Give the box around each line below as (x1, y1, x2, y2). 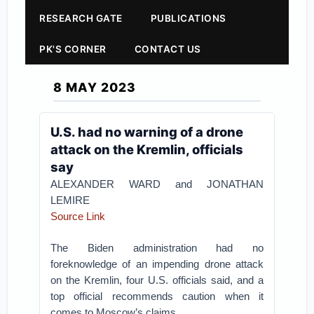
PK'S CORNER (39, 43, 107, 55)
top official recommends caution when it (50, 290, 264, 302)
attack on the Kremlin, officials (50, 142, 244, 157)
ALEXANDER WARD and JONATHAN (50, 178, 264, 190)
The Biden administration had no (50, 242, 264, 254)
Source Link (50, 210, 106, 222)
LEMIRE (50, 194, 90, 206)
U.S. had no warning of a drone (50, 124, 244, 139)
